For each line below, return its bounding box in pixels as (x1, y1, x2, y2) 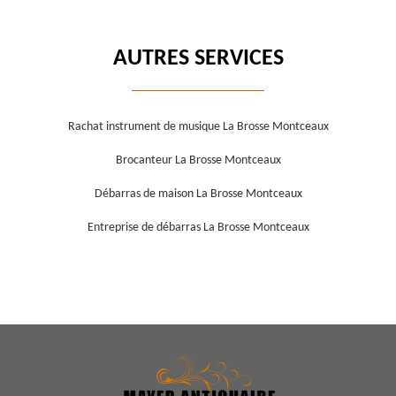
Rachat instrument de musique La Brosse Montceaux (67, 120, 329, 134)
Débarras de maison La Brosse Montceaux (94, 187, 302, 202)
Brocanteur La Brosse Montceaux (115, 154, 281, 168)
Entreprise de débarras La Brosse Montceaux (87, 221, 309, 235)
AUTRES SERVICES (112, 47, 284, 72)
